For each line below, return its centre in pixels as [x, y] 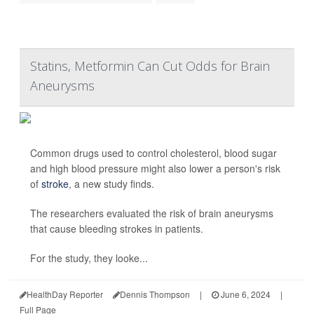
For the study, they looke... [89, 258]
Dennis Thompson [155, 294]
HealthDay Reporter [65, 294]
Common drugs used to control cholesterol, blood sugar [153, 153]
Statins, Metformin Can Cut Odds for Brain [150, 66]
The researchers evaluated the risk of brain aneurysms [152, 213]
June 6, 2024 [245, 294]
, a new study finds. [111, 184]
